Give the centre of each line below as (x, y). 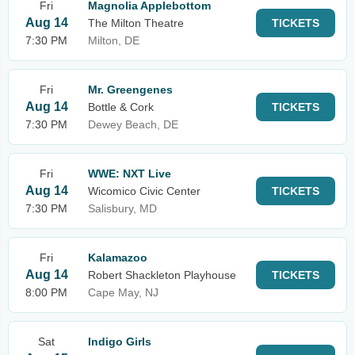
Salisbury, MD (122, 208)
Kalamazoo (118, 258)
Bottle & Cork (121, 107)
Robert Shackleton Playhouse (162, 275)
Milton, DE (114, 40)
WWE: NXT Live (130, 174)
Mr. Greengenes (130, 90)
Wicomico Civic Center (144, 191)
